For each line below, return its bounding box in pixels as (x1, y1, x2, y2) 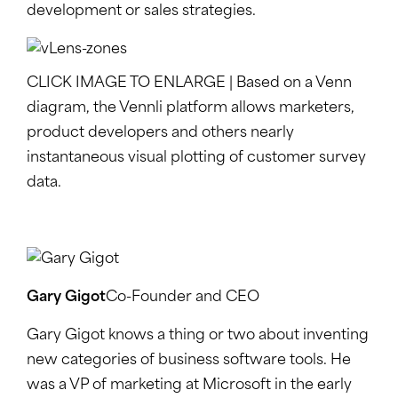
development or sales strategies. (27, 4, 256, 20)
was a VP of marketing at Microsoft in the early (27, 378, 352, 394)
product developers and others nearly (27, 126, 294, 141)
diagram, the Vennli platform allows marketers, (27, 101, 354, 116)
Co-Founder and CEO (106, 291, 259, 306)
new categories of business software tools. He (27, 354, 351, 369)
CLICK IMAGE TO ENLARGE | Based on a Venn (27, 76, 352, 92)
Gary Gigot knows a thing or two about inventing (27, 329, 369, 344)
